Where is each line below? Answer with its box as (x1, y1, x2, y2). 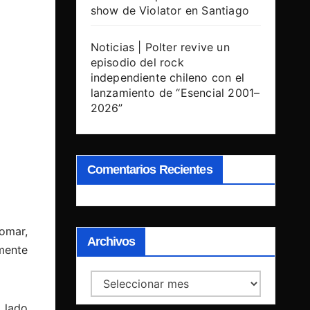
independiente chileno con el (90, 71, 245, 85)
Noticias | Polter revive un (90, 40, 230, 55)
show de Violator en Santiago (90, 3, 250, 18)
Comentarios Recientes (86, 163, 212, 177)
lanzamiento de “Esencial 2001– (90, 86, 260, 100)
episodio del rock (90, 55, 184, 70)
